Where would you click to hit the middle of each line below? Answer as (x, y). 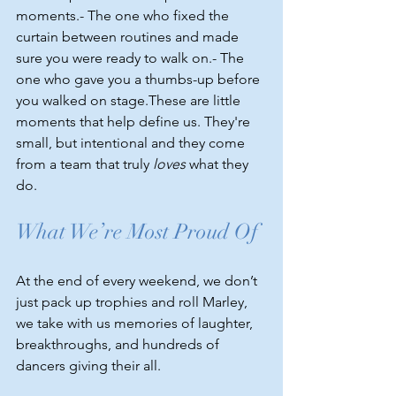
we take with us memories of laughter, (136, 323)
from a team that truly (84, 164)
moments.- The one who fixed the (124, 15)
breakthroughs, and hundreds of (119, 344)
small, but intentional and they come (132, 143)
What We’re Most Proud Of (137, 232)
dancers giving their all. (88, 366)
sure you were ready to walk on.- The (132, 58)
